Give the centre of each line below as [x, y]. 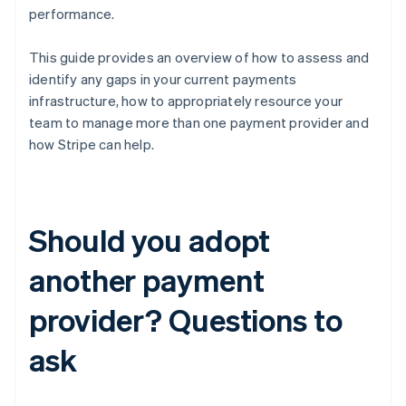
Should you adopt [150, 240]
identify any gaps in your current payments [163, 79]
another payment [147, 280]
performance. [72, 14]
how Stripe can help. [92, 145]
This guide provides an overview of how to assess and [199, 58]
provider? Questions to [186, 320]
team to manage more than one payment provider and [199, 123]
